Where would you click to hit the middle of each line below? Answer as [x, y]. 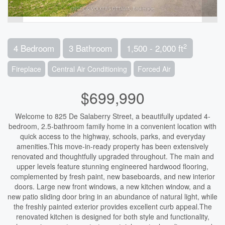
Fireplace [26, 69]
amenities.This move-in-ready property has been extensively [113, 146]
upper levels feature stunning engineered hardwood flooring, [113, 166]
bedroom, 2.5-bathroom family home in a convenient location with [113, 126]
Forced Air [154, 69]
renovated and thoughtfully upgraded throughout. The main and [113, 156]
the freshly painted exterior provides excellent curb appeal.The [113, 206]
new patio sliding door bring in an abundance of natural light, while [113, 196]
